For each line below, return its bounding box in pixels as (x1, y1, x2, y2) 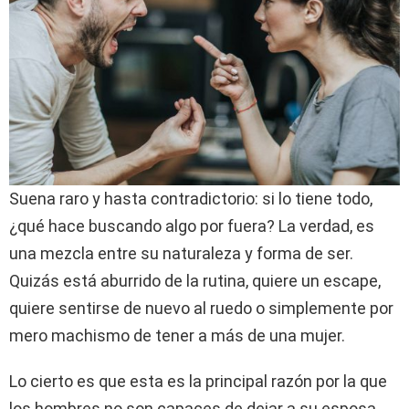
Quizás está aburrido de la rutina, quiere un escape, (9, 271, 381, 291)
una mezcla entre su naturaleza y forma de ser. (9, 244, 353, 264)
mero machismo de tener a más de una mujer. (9, 326, 345, 346)
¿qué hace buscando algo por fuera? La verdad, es (9, 216, 374, 236)
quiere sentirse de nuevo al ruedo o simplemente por (9, 299, 393, 319)
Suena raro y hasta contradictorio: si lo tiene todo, (9, 189, 372, 209)
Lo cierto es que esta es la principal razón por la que (9, 372, 387, 392)
